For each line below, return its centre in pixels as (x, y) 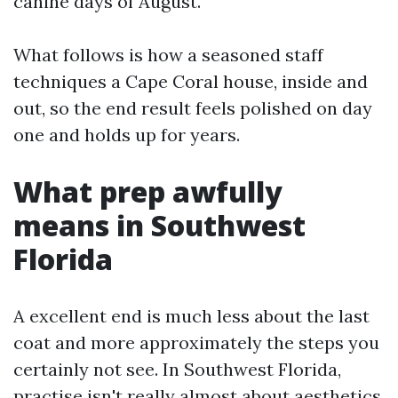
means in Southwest (159, 225)
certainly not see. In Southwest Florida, (177, 369)
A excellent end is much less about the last (191, 316)
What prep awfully (148, 191)
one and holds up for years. (127, 135)
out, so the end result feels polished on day (193, 108)
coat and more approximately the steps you (196, 342)
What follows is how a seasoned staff (168, 55)
